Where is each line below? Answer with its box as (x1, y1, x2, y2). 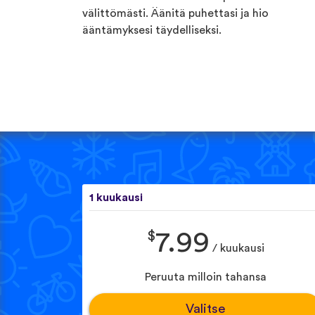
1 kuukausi (89, 192, 143, 204)
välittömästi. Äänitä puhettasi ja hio (82, 7, 269, 19)
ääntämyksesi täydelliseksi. (82, 24, 221, 36)
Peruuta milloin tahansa (144, 271, 266, 283)
